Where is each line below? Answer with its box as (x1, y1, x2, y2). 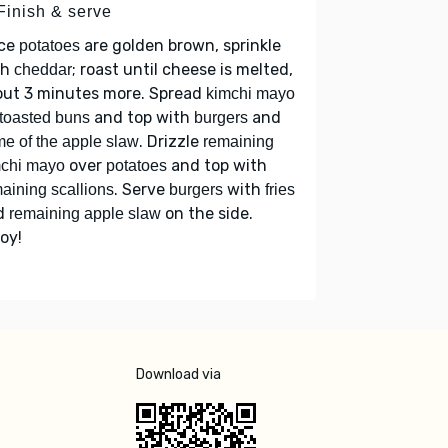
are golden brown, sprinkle (80, 35, 281, 55)
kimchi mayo (206, 84, 295, 102)
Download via (136, 365, 221, 383)
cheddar (14, 60, 72, 78)
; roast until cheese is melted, (72, 59, 293, 79)
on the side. (161, 203, 253, 223)
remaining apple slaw (9, 204, 161, 222)
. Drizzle (139, 131, 203, 151)
